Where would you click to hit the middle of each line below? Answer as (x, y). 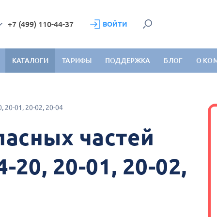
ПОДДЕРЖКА (128, 61)
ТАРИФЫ (77, 61)
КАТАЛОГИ (31, 61)
